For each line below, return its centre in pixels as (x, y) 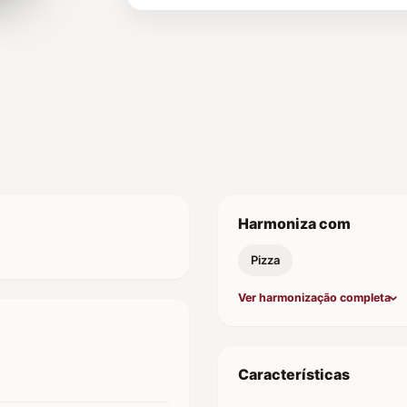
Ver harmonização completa (314, 297)
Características (294, 374)
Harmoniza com (294, 223)
